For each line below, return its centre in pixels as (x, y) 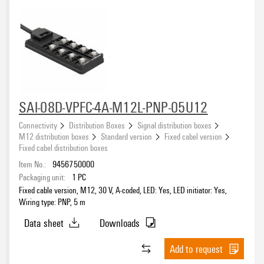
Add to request (196, 249)
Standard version (127, 136)
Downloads (120, 222)
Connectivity (38, 125)
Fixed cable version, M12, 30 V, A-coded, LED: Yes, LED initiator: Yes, (123, 189)
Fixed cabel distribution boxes (63, 147)
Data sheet (44, 222)
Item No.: (32, 164)
